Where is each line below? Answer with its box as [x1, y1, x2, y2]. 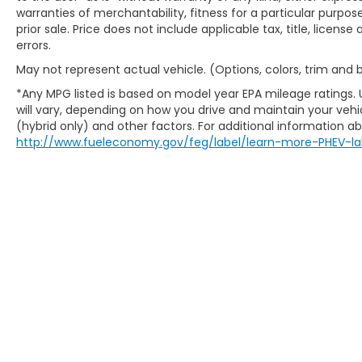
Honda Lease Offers [82, 335, 194, 351]
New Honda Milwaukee [82, 302, 207, 318]
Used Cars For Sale [82, 318, 186, 335]
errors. [16, 36, 51, 53]
